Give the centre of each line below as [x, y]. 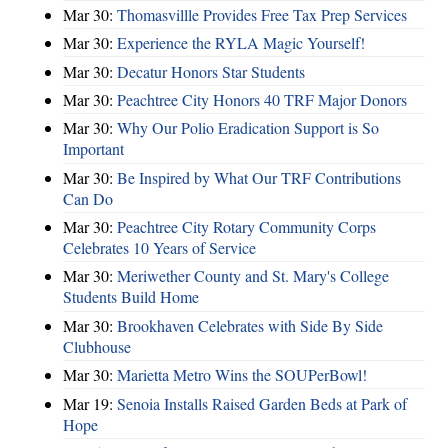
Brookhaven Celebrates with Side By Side [250, 325]
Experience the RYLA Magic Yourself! [241, 43]
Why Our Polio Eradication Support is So [248, 128]
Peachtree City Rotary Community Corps [246, 227]
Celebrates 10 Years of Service [159, 248]
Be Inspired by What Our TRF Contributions [259, 177]
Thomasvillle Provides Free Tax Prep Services [262, 14]
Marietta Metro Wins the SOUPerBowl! [242, 375]
